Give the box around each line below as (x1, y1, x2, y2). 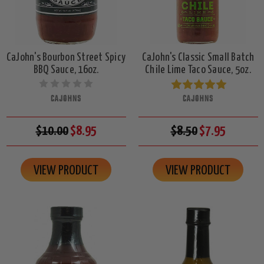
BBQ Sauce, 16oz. (33, 64, 99, 75)
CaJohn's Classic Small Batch (141, 51, 255, 63)
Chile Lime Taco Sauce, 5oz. (145, 64, 251, 75)
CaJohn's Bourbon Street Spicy (6, 51, 126, 63)
